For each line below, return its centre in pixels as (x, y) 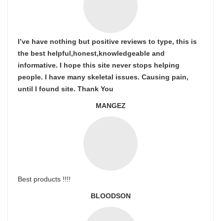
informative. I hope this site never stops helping (99, 65)
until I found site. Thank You (66, 89)
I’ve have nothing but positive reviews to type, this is (107, 41)
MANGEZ (110, 106)
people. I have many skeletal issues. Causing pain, (103, 77)
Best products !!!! (44, 179)
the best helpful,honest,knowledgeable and (91, 53)
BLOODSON (110, 196)
